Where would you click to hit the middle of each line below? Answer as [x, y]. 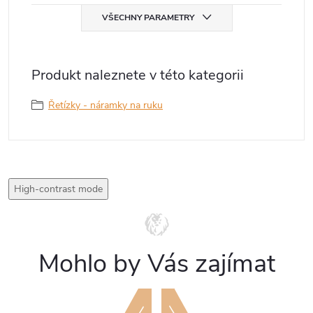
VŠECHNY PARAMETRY [148, 17]
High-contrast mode [58, 189]
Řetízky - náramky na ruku [105, 105]
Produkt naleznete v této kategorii [138, 75]
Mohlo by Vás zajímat [156, 264]
